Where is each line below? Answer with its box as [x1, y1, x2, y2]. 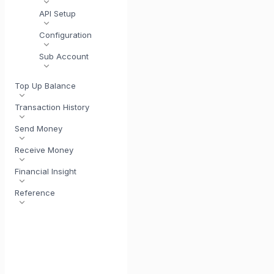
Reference [15, 188, 55, 198]
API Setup [39, 9, 76, 18]
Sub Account [39, 51, 89, 61]
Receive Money [15, 145, 73, 155]
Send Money [15, 124, 62, 133]
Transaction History [15, 102, 89, 112]
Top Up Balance [15, 81, 76, 91]
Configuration [39, 30, 92, 40]
